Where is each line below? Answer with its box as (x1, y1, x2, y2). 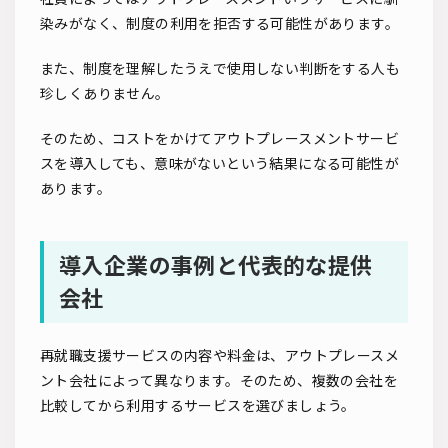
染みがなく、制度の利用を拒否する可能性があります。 (40, 15, 399, 33)
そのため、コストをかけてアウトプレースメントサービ (40, 130, 399, 148)
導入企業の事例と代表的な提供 (59, 252, 373, 280)
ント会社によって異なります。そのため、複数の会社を (40, 372, 398, 390)
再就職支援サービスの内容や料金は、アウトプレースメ (40, 347, 399, 365)
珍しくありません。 (40, 85, 170, 103)
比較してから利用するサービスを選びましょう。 (40, 397, 356, 415)
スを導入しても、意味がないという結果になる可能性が (40, 155, 399, 173)
